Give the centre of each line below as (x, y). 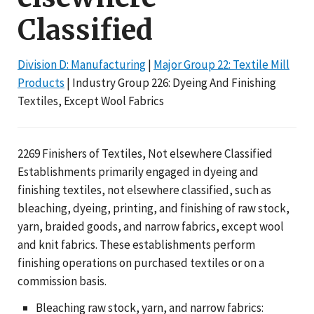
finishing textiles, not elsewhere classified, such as (144, 190)
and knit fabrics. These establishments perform (136, 244)
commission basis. (62, 281)
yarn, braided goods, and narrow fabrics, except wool (151, 226)
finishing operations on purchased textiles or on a (141, 262)
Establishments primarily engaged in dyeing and (138, 171)
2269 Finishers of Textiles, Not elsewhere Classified (145, 153)
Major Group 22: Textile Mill (221, 64)
